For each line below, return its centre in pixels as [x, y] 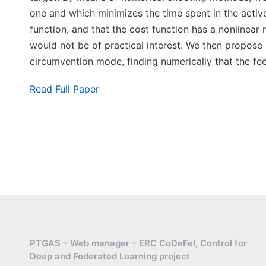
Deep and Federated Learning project [110, 256]
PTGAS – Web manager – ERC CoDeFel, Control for [138, 243]
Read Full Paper [64, 89]
